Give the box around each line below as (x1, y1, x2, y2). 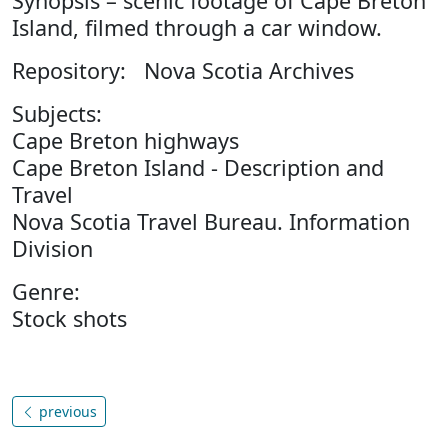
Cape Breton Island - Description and (12, 153, 384, 182)
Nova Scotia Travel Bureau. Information (12, 207, 410, 236)
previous (35, 402, 97, 421)
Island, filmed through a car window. (12, 13, 382, 42)
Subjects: (12, 99, 102, 128)
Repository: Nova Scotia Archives (12, 56, 354, 85)
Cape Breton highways (12, 126, 239, 155)
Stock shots (12, 304, 127, 333)
